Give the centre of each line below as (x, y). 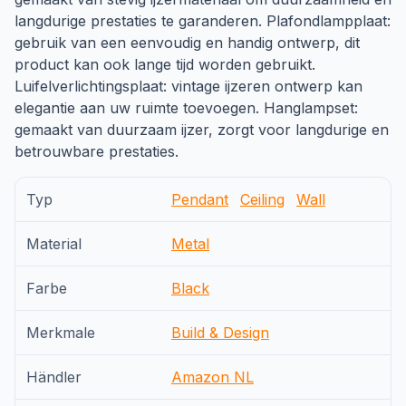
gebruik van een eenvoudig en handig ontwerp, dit (187, 43)
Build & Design (220, 333)
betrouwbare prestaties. (97, 152)
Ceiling (262, 200)
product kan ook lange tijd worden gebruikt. (165, 65)
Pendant (200, 200)
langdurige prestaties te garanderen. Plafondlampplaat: (203, 21)
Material (54, 244)
